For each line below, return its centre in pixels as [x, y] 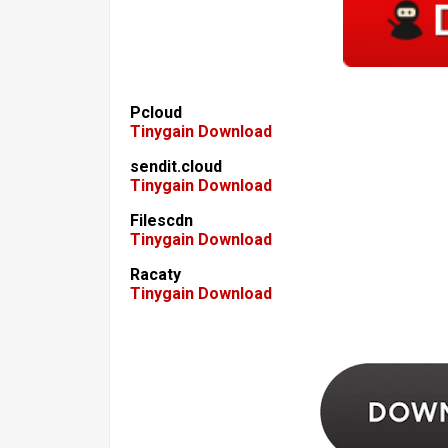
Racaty [155, 274]
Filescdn [161, 220]
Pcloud [156, 112]
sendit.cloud [176, 166]
